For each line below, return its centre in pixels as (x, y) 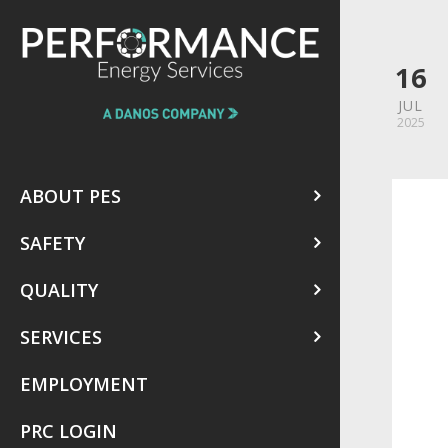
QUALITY (59, 289)
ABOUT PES (70, 195)
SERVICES (61, 336)
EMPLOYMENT (84, 383)
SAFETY (52, 242)
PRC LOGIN (68, 430)
